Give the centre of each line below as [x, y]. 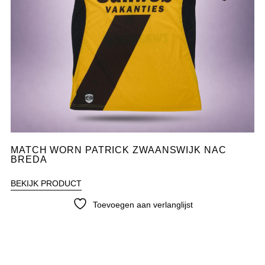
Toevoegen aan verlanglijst [143, 204]
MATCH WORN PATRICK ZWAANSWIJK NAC [118, 150]
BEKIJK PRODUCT [46, 183]
